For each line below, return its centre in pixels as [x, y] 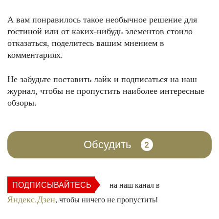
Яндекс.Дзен [31, 199]
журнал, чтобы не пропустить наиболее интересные [106, 91]
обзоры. [22, 103]
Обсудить [107, 144]
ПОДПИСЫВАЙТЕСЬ [52, 185]
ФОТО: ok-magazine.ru [109, 96]
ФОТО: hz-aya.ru [109, 213]
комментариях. [35, 55]
